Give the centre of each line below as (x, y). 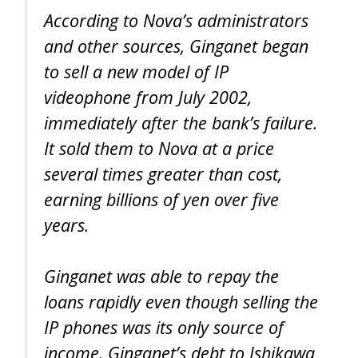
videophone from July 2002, (148, 97)
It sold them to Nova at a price (159, 148)
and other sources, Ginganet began (176, 46)
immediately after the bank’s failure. (181, 122)
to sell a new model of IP (136, 71)
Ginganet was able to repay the (161, 276)
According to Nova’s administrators (176, 20)
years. (66, 225)
